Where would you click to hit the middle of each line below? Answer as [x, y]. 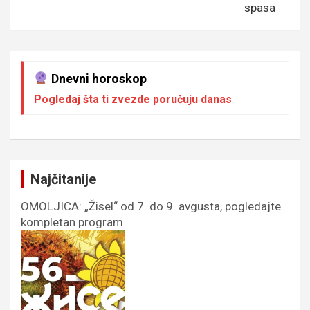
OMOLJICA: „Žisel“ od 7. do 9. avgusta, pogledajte [151, 206]
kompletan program [72, 222]
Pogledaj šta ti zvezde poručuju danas [133, 99]
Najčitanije [63, 179]
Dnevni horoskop [97, 78]
